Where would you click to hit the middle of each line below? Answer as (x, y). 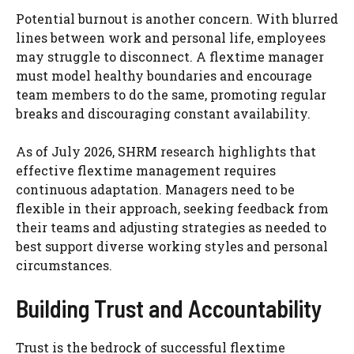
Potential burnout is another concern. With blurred (177, 18)
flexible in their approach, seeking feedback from (172, 208)
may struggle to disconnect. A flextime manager (170, 56)
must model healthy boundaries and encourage (164, 75)
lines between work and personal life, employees (171, 37)
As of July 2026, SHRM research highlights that (166, 151)
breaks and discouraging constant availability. (163, 113)
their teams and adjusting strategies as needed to (171, 227)
